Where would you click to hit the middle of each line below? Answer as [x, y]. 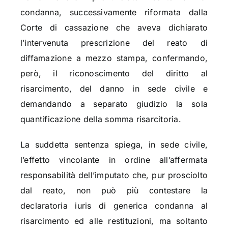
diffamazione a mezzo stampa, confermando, [114, 58]
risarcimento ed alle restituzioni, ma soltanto [114, 221]
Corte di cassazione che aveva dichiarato [114, 28]
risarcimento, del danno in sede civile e [114, 89]
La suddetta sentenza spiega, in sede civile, [114, 145]
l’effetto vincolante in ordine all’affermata [114, 160]
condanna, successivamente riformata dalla [114, 12]
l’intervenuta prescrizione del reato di [114, 43]
